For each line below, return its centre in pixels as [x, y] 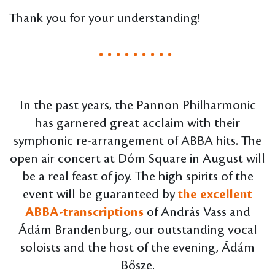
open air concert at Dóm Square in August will [137, 159]
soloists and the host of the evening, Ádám [137, 248]
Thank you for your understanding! [106, 19]
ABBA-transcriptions [86, 213]
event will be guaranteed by [99, 195]
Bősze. [137, 266]
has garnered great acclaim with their [137, 124]
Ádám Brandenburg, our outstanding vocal [137, 230]
